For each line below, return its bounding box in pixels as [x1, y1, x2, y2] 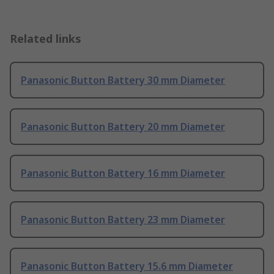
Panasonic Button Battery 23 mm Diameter [21, 213, 225, 227]
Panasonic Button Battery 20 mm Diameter [21, 120, 225, 134]
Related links [10, 31, 81, 46]
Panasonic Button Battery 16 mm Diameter [21, 166, 225, 180]
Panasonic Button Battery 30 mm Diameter [21, 73, 225, 87]
